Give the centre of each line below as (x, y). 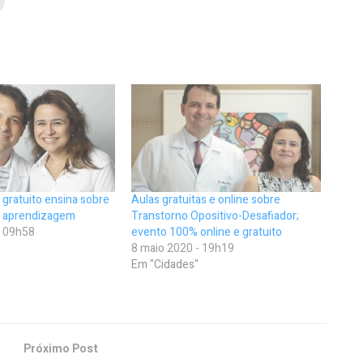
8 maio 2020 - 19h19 (183, 249)
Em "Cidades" (165, 265)
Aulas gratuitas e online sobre (206, 200)
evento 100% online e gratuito (207, 233)
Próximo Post (61, 349)
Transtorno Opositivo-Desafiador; (216, 216)
